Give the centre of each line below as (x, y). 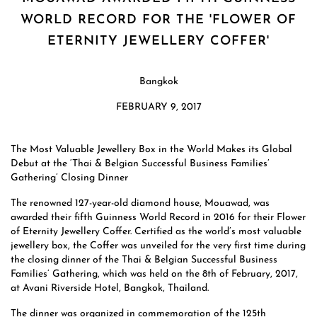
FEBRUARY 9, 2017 (158, 108)
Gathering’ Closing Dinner (69, 178)
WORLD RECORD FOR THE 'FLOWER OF (158, 21)
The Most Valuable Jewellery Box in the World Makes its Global (151, 150)
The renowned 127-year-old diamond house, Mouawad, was (140, 204)
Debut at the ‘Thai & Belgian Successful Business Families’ (140, 164)
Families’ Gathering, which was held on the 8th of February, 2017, (154, 275)
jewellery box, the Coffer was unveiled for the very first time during (158, 246)
